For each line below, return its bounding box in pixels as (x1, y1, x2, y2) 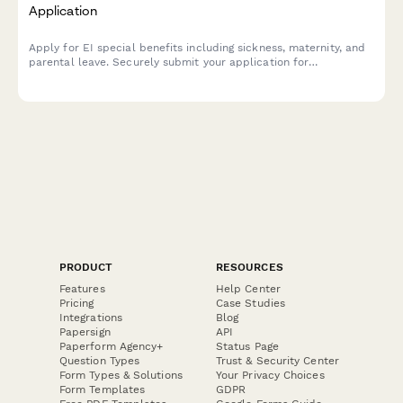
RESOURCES (216, 260, 283, 273)
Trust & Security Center (216, 354, 339, 367)
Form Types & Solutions (59, 368, 183, 381)
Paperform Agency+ (59, 339, 164, 353)
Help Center (216, 282, 281, 295)
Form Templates (59, 382, 146, 396)
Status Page (216, 339, 279, 353)
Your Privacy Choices (216, 368, 325, 381)
